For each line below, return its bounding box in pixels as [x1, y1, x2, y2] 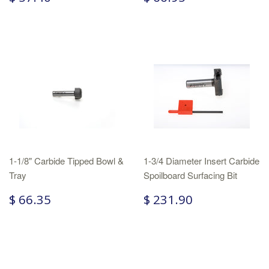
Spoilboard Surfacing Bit [144, 169, 237, 182]
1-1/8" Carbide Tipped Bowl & [9, 154, 124, 168]
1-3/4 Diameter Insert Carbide [144, 154, 259, 168]
